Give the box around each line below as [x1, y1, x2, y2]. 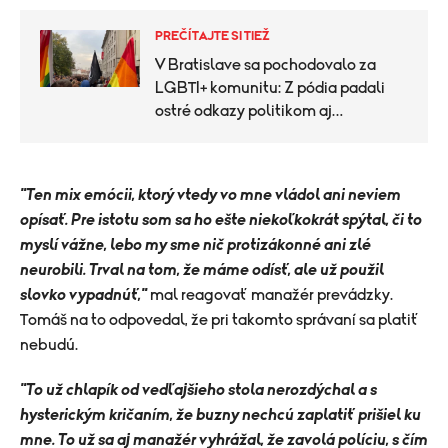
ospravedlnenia [155, 126, 265, 142]
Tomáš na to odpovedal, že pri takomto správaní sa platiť [20, 312, 419, 328]
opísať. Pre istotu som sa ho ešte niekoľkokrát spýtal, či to [20, 212, 422, 228]
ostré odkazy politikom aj [155, 103, 332, 119]
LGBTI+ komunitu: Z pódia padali [155, 80, 385, 96]
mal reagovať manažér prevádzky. [150, 287, 393, 303]
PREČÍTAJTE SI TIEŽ [155, 30, 270, 43]
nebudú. [20, 337, 81, 353]
